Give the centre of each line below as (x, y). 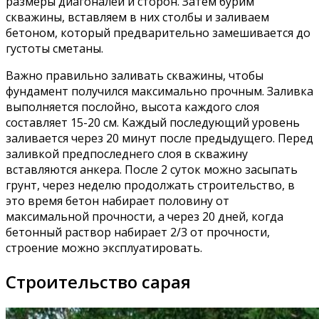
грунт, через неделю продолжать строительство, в (150, 185)
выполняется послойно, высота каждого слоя (132, 106)
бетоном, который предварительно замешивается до (158, 32)
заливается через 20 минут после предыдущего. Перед (159, 138)
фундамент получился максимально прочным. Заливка (159, 91)
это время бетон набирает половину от (117, 200)
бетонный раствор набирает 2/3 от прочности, (138, 232)
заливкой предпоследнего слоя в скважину (127, 153)
